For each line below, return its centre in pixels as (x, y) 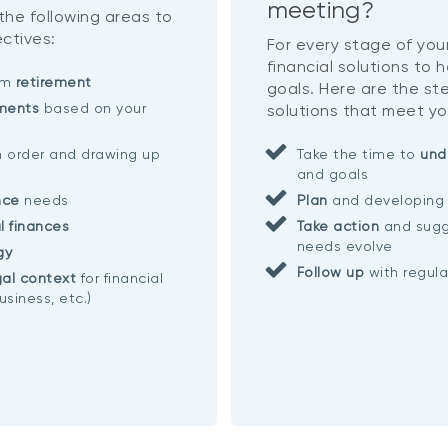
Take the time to (358, 153)
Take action (338, 225)
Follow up (330, 271)
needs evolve (344, 245)
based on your (93, 107)
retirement (53, 81)
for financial (120, 277)
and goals (332, 173)
